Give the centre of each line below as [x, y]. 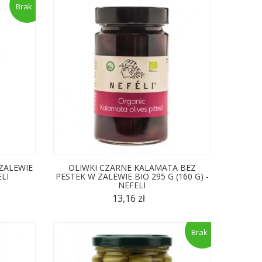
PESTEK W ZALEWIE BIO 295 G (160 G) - [132, 176]
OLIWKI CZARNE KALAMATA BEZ [132, 167]
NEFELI [132, 185]
